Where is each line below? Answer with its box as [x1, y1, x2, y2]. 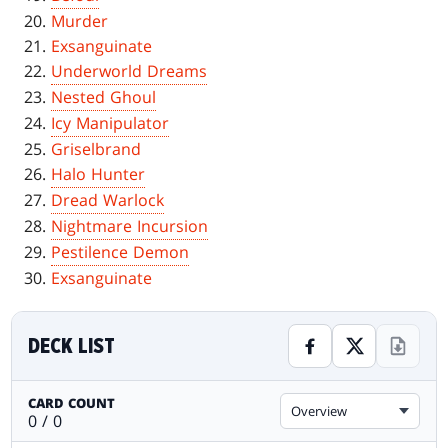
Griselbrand [51, 138, 142, 161]
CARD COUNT [28, 394, 116, 413]
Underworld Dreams [51, 60, 208, 83]
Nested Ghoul [51, 86, 157, 109]
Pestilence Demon [51, 241, 190, 264]
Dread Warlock [51, 189, 165, 212]
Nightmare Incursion [51, 215, 209, 238]
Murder [51, 10, 109, 33]
